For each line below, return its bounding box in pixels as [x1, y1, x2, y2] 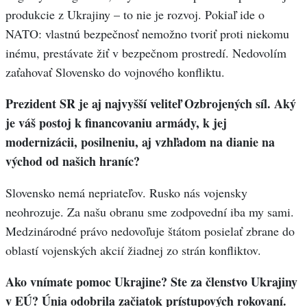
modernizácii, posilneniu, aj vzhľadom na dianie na [5, 133, 275, 151]
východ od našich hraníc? [5, 152, 140, 171]
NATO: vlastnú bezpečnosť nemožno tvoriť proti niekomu [5, 25, 289, 42]
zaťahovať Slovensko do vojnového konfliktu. [5, 64, 225, 81]
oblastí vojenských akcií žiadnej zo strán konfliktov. [5, 242, 261, 259]
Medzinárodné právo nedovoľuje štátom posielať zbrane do [5, 223, 295, 240]
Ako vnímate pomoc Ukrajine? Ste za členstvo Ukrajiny [5, 273, 297, 291]
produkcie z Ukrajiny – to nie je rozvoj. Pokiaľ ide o [5, 6, 265, 23]
